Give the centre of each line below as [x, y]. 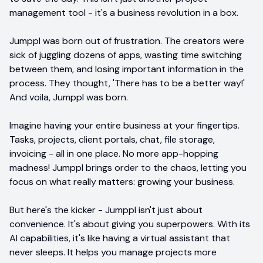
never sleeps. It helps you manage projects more [113, 252]
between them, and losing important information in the [127, 69]
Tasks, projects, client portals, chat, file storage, [112, 139]
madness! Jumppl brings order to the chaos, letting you [128, 167]
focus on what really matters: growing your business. [122, 181]
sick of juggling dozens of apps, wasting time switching [126, 55]
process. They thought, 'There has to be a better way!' [127, 83]
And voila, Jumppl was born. [69, 97]
